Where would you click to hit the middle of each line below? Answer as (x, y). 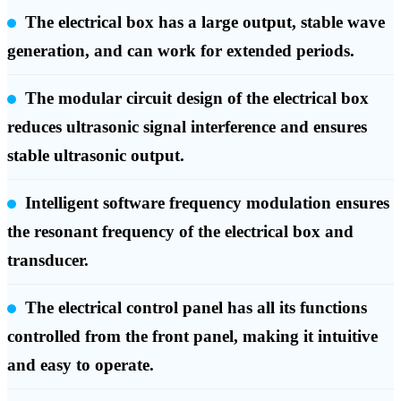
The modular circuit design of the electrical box (197, 98)
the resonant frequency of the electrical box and (180, 232)
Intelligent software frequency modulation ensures (207, 203)
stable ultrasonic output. (96, 156)
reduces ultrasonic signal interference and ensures (187, 127)
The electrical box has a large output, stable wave (205, 22)
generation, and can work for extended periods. (181, 51)
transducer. (48, 260)
